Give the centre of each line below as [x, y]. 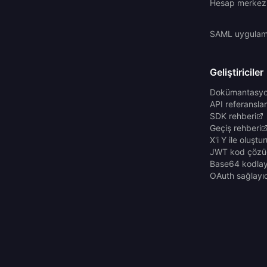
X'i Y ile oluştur [238, 139]
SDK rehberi [233, 116]
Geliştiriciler [237, 72]
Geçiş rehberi [235, 128]
